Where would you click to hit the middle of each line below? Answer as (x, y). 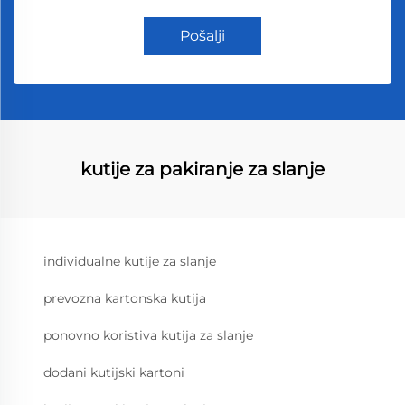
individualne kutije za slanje (130, 261)
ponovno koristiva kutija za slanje (148, 335)
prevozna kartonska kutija (125, 298)
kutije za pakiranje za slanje (202, 169)
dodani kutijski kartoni (114, 372)
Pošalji (202, 36)
